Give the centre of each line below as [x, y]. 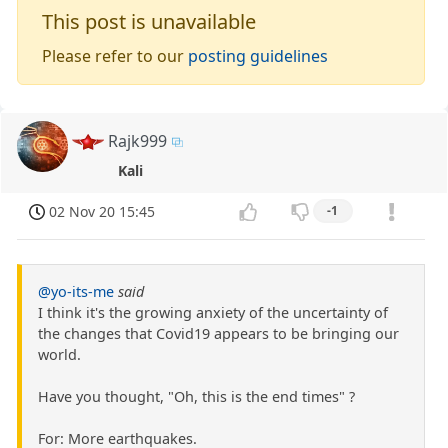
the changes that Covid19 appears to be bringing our [218, 334]
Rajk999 [138, 140]
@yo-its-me [76, 292]
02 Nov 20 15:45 [102, 211]
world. [59, 355]
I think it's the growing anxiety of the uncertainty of [213, 313]
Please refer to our [115, 55]
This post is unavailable [149, 21]
